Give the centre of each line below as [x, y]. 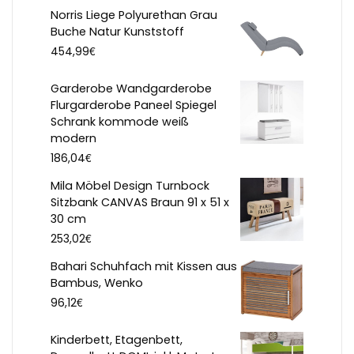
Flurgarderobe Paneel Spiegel [134, 105]
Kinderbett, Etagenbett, [117, 340]
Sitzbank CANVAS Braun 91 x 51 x [140, 203]
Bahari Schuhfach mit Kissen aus [144, 267]
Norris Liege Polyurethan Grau [134, 15]
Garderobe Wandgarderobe [131, 89]
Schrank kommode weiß [120, 122]
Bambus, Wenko [97, 283]
